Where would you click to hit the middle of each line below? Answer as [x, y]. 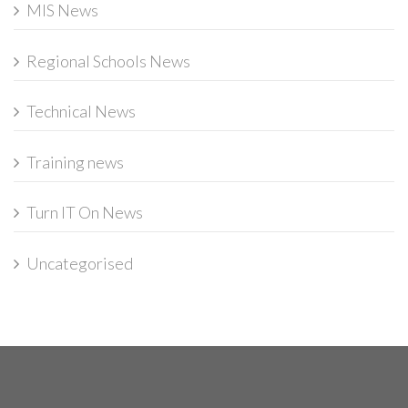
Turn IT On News [85, 213]
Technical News [81, 112]
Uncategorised [80, 263]
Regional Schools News [108, 61]
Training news [75, 162]
